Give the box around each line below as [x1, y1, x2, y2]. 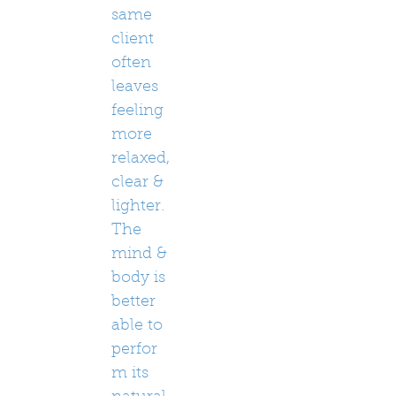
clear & [111, 175, 164, 191]
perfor [111, 342, 157, 358]
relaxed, [111, 151, 170, 167]
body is [111, 270, 165, 286]
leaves [111, 80, 158, 95]
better [111, 294, 156, 310]
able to [111, 318, 163, 334]
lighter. [111, 199, 169, 215]
